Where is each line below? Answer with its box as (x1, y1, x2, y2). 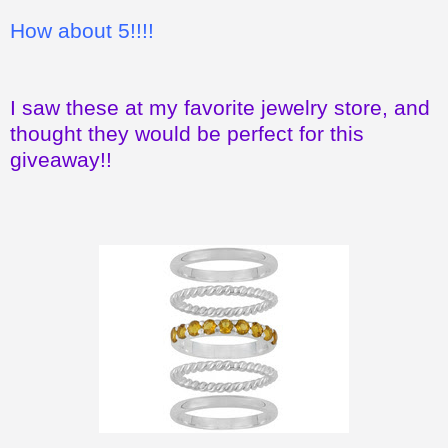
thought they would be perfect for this (10, 122, 364, 146)
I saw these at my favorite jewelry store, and (10, 96, 430, 120)
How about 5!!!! (10, 18, 154, 42)
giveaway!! (10, 148, 112, 172)
